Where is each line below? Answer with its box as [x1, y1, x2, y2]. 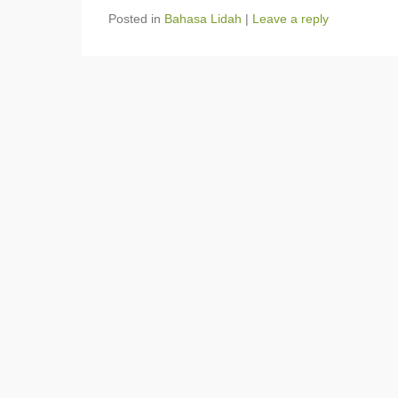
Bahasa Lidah [164, 12, 242, 26]
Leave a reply [252, 12, 329, 26]
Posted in [108, 12, 164, 26]
